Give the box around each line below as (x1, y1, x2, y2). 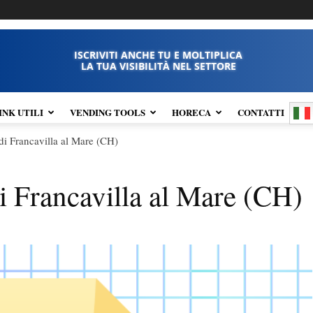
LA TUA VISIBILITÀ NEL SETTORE (80, 59, 236, 73)
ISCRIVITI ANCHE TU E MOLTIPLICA (74, 48, 243, 61)
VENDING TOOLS (70, 105, 145, 119)
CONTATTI (238, 105, 284, 119)
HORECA (172, 105, 211, 119)
